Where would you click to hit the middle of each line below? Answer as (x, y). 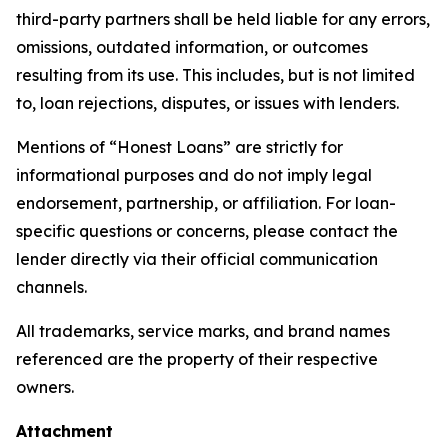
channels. (51, 286)
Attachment (64, 430)
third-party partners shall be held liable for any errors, (223, 18)
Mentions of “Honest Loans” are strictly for (179, 146)
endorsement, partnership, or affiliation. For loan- (206, 202)
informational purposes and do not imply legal (194, 174)
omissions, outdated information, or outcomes (192, 46)
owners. (45, 386)
